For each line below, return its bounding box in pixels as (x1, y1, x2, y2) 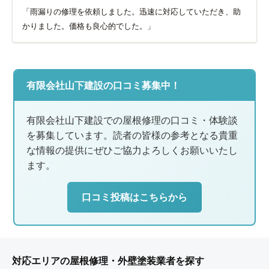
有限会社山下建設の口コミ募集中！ (26, 80, 181, 91)
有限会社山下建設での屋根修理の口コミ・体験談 (26, 114, 238, 125)
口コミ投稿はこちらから (82, 192, 187, 202)
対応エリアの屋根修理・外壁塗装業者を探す (12, 255, 204, 266)
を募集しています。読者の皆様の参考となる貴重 (26, 129, 238, 141)
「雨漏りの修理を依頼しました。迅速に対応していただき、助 (22, 7, 241, 16)
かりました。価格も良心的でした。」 (22, 21, 155, 31)
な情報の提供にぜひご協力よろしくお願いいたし (26, 144, 238, 156)
